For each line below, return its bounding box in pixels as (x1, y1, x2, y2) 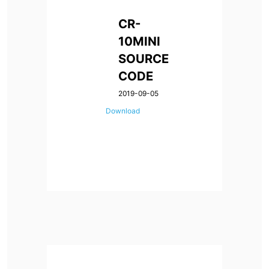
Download (105, 106, 140, 115)
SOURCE (118, 50, 169, 66)
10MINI (118, 33, 161, 49)
